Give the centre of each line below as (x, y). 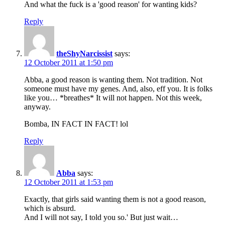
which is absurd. (50, 208)
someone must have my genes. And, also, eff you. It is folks (118, 88)
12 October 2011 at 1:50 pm (69, 62)
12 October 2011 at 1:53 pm (69, 182)
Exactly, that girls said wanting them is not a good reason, (115, 199)
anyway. (37, 106)
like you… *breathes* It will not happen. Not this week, (113, 97)
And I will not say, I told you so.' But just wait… (101, 217)
